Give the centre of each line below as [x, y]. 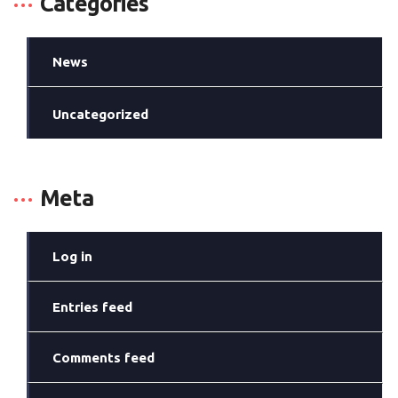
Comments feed [104, 358]
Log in [73, 256]
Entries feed [93, 307]
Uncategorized [101, 114]
